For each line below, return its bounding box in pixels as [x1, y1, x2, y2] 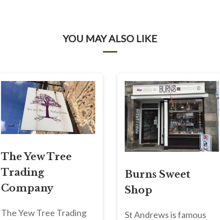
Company [1, 182, 54, 194]
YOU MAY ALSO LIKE [63, 32, 157, 44]
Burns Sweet [125, 168, 191, 180]
